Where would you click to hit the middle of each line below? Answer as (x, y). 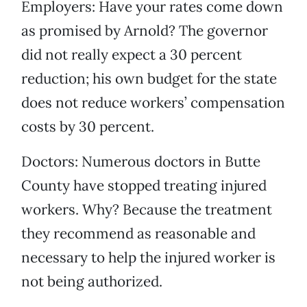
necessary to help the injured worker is (148, 258)
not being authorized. (92, 282)
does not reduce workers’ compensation (153, 103)
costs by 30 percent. (88, 127)
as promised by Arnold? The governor (145, 31)
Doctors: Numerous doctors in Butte (141, 162)
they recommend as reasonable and (138, 234)
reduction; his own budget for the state (149, 79)
